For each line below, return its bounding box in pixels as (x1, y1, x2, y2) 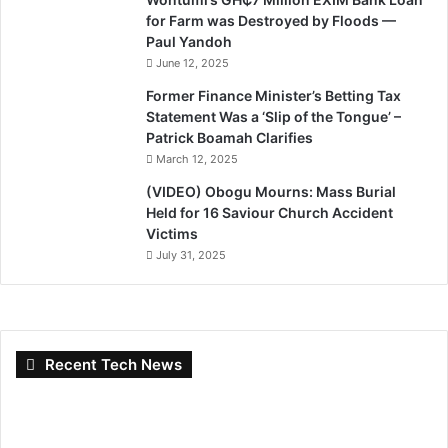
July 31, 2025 (156, 248, 226, 262)
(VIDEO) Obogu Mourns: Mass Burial (146, 183, 396, 200)
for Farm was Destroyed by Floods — (146, 12, 396, 29)
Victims (146, 225, 198, 242)
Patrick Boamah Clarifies (146, 129, 313, 146)
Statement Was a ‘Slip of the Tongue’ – (146, 108, 401, 125)
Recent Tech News (45, 355, 182, 374)
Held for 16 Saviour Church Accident (146, 204, 393, 221)
